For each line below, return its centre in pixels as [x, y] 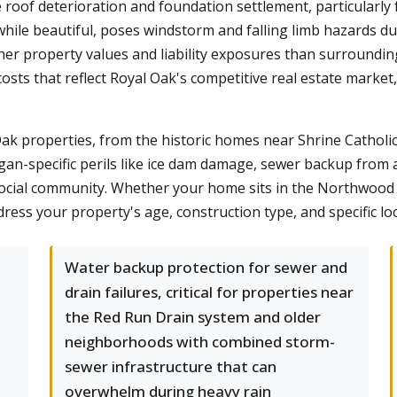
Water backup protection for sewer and [206, 267]
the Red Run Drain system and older [193, 317]
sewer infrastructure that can [171, 366]
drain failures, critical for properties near [209, 292]
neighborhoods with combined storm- [200, 342]
